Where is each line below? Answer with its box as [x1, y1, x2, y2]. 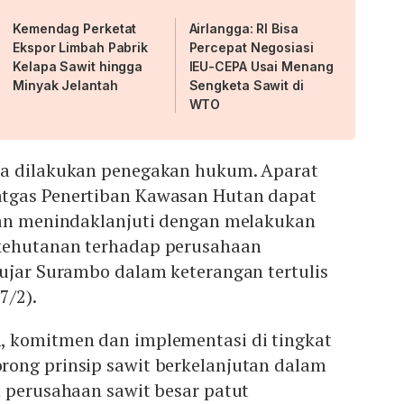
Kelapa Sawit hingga [13, 59, 143, 75]
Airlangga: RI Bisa [188, 21, 298, 37]
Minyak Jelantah [13, 78, 118, 94]
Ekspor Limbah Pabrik [13, 40, 148, 56]
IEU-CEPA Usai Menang [188, 59, 334, 75]
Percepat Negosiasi [188, 40, 314, 56]
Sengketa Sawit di [188, 78, 304, 94]
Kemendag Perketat [13, 21, 137, 37]
